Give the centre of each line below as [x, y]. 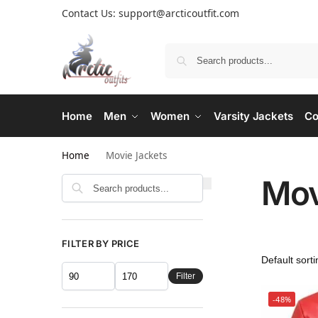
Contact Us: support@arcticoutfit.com [150, 13]
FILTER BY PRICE [101, 243]
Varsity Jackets [253, 116]
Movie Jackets [137, 155]
